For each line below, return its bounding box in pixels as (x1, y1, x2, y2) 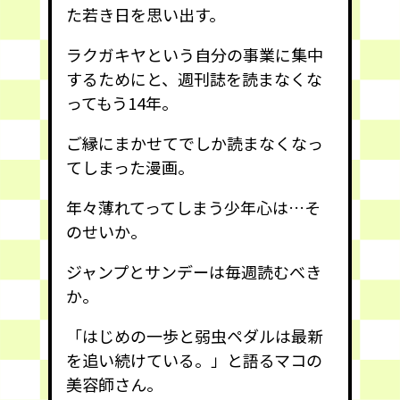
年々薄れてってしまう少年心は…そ (66, 196, 321, 220)
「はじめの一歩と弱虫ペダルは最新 (66, 324, 323, 348)
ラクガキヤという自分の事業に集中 (66, 43, 323, 67)
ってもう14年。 (66, 91, 178, 115)
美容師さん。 (66, 372, 162, 396)
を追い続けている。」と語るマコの (66, 348, 322, 372)
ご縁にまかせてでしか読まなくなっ (66, 131, 323, 155)
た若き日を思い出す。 (66, 3, 225, 27)
